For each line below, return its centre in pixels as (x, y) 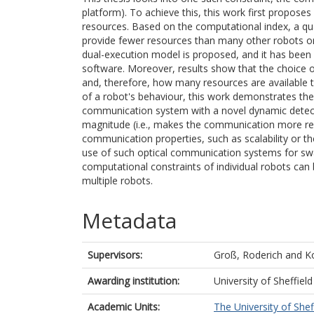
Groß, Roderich (248, 255)
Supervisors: (115, 255)
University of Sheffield (263, 281)
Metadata (129, 220)
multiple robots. (117, 180)
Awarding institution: (134, 281)
